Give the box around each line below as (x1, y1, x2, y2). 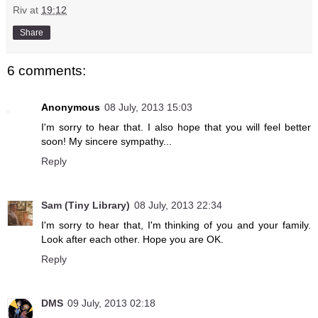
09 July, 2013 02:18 (67, 297, 155, 309)
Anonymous (41, 102, 100, 114)
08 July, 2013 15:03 (104, 102, 192, 114)
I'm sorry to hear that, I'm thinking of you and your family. (41, 219, 311, 231)
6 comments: (7, 62, 86, 78)
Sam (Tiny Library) (41, 199, 130, 212)
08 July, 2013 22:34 (134, 199, 222, 212)
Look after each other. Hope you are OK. (41, 234, 224, 246)
